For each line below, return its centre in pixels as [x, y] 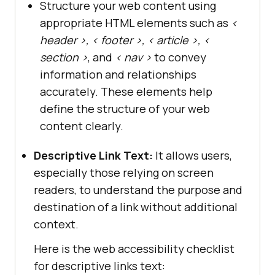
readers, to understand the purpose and [138, 190]
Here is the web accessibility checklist [134, 249]
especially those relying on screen [124, 173]
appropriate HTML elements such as [135, 23]
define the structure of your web [125, 109]
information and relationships [118, 75]
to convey [179, 57]
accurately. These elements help [126, 92]
